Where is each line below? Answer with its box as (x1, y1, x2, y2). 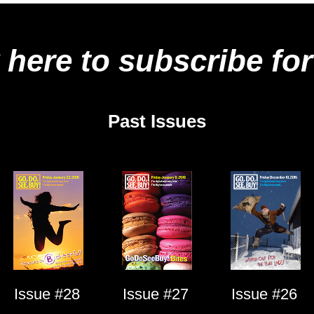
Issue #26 (231, 285, 297, 303)
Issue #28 (13, 285, 80, 303)
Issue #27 (122, 285, 189, 303)
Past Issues (108, 111, 206, 131)
